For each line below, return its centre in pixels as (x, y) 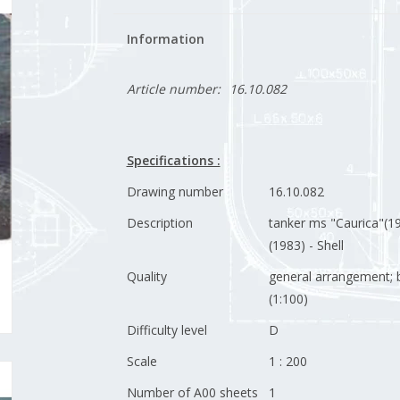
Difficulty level (167, 330)
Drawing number (175, 192)
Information (165, 39)
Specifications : (173, 160)
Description (159, 223)
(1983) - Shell (306, 245)
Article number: (173, 89)
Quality (146, 276)
